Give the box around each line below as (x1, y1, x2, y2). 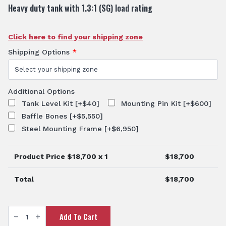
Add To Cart (59, 211, 97, 222)
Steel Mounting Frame (21, 125, 104, 133)
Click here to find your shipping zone (8, 32, 143, 41)
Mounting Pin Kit (121, 99, 184, 108)
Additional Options (8, 87, 75, 95)
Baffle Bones (21, 112, 70, 121)
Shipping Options (8, 47, 70, 56)
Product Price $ (14, 152, 72, 160)
